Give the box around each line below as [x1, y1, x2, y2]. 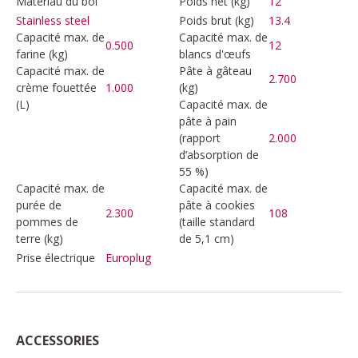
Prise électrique [16, 249, 95, 265]
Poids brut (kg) [179, 12, 254, 28]
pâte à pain [179, 113, 237, 129]
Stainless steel [16, 13, 89, 29]
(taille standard [179, 213, 255, 229]
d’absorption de [179, 146, 259, 162]
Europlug [105, 249, 152, 265]
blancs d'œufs [179, 46, 251, 62]
